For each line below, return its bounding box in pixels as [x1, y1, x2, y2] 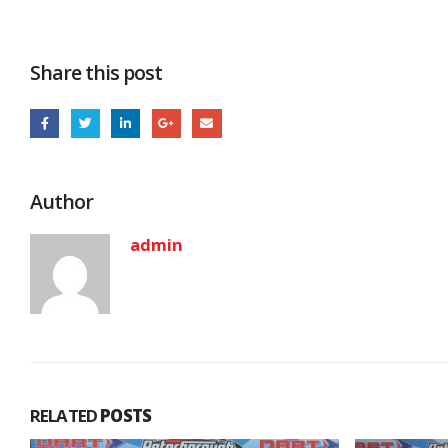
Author [30, 187, 94, 215]
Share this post [30, 59, 163, 87]
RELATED [30, 403, 101, 427]
